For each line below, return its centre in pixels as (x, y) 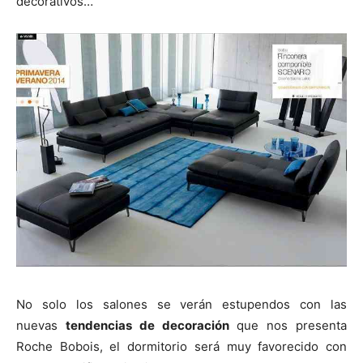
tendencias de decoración (151, 325)
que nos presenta (292, 325)
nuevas (41, 325)
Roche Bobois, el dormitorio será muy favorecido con (181, 346)
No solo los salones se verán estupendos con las (181, 304)
